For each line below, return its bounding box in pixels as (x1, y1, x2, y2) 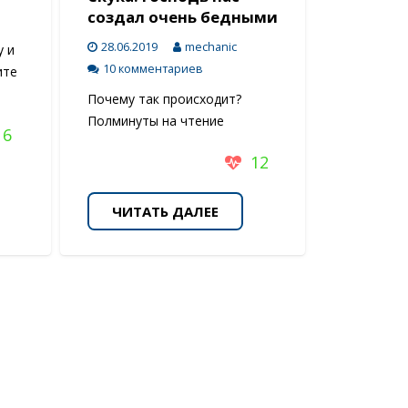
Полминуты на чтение (87, 111, 224, 129)
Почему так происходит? (87, 89, 241, 107)
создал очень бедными (87, 6, 278, 28)
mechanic (184, 39, 237, 56)
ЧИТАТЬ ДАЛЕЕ (111, 201, 219, 220)
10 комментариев (102, 61, 203, 77)
